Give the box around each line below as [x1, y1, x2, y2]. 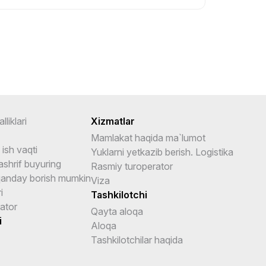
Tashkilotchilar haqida [91, 233, 183, 246]
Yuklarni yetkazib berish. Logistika [91, 145, 233, 158]
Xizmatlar [91, 115, 135, 127]
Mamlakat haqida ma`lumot [91, 131, 205, 144]
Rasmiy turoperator [91, 160, 173, 172]
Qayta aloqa [91, 205, 143, 217]
